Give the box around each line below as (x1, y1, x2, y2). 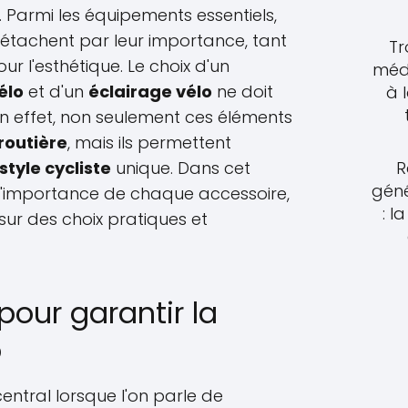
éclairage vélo (88, 80, 212, 103)
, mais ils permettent (67, 131, 231, 154)
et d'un (24, 80, 88, 103)
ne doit (212, 80, 273, 103)
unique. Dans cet (111, 157, 250, 179)
